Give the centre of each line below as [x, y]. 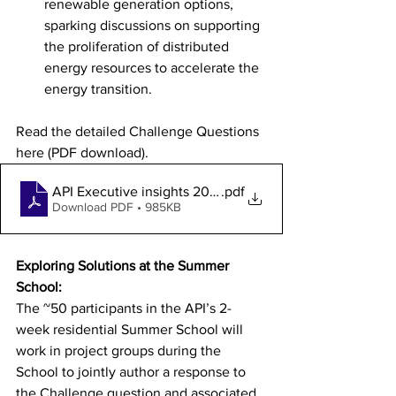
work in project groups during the [120, 350]
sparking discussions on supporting [154, 25]
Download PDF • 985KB [117, 206]
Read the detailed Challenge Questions [139, 131]
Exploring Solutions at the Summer [124, 266]
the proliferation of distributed [138, 46]
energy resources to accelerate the [153, 68]
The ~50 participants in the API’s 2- [124, 308]
